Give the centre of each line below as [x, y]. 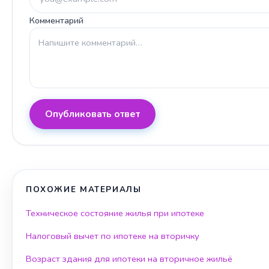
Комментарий [56, 21]
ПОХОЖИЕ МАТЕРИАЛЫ [84, 190]
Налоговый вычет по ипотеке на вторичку [113, 236]
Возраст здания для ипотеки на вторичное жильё [129, 259]
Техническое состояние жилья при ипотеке [115, 213]
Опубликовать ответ [92, 114]
